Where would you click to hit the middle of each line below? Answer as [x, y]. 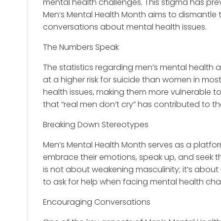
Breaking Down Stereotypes [96, 125]
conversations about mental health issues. [125, 27]
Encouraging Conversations [97, 202]
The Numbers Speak [81, 47]
